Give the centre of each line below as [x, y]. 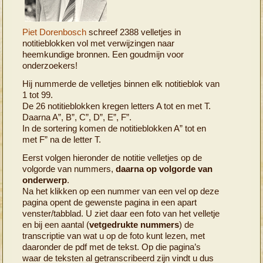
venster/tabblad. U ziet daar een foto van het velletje [121, 213]
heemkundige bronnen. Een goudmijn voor [103, 54]
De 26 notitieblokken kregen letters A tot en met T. [117, 106]
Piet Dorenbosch [55, 32]
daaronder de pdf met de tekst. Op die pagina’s [112, 247]
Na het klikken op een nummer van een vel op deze [121, 191]
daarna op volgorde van [164, 168]
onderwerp [45, 180]
